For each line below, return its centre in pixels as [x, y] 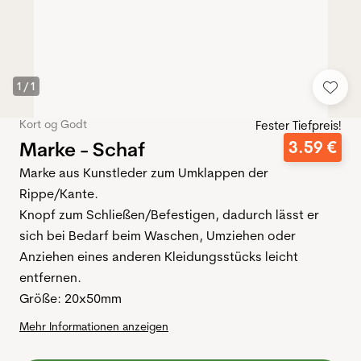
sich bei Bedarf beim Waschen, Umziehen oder [158, 236]
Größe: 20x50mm [71, 299]
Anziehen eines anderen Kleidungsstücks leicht [159, 257]
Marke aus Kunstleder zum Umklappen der [144, 173]
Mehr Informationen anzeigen [94, 327]
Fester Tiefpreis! [299, 126]
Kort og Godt [53, 124]
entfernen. [50, 278]
